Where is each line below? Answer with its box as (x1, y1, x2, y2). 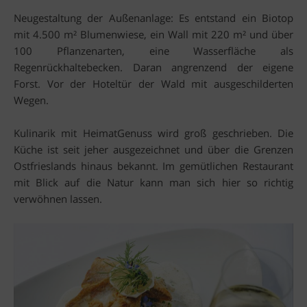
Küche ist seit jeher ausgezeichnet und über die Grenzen (14, 142, 293, 156)
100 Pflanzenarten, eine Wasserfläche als (14, 43, 293, 58)
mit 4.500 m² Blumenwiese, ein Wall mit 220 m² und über (14, 27, 293, 41)
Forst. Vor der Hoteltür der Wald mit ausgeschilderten (14, 76, 293, 90)
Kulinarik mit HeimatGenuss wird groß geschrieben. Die (14, 125, 293, 140)
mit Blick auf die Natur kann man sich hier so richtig (14, 175, 293, 189)
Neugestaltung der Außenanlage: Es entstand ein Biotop (14, 10, 293, 25)
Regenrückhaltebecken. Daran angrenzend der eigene (14, 60, 293, 74)
